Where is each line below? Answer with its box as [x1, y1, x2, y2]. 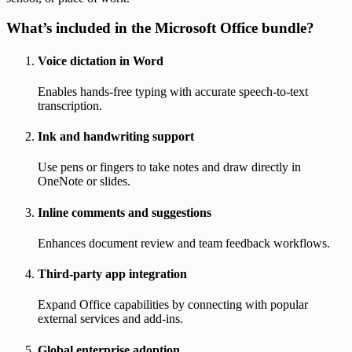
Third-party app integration [38, 267, 187, 281]
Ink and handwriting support [38, 130, 194, 144]
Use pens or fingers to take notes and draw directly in [38, 160, 301, 174]
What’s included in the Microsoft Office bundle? [6, 20, 314, 37]
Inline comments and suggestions [38, 205, 211, 219]
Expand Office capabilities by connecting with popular [38, 298, 308, 312]
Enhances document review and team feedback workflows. [38, 236, 330, 250]
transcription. [38, 98, 102, 112]
